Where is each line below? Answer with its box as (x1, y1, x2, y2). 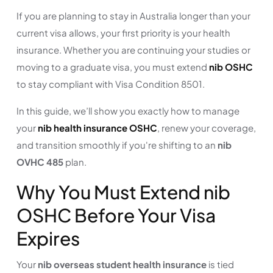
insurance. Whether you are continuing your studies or (16, 43, 250, 55)
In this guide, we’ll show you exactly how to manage (16, 104, 239, 116)
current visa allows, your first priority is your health (16, 26, 230, 38)
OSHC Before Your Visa (16, 203, 216, 227)
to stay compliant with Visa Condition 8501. (16, 77, 205, 90)
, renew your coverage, (157, 121, 256, 133)
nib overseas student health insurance (38, 258, 207, 270)
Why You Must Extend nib (16, 180, 230, 204)
